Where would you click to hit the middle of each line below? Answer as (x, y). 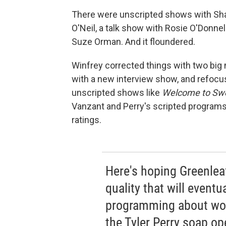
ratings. (87, 120)
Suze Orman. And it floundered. (133, 41)
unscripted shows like (117, 92)
